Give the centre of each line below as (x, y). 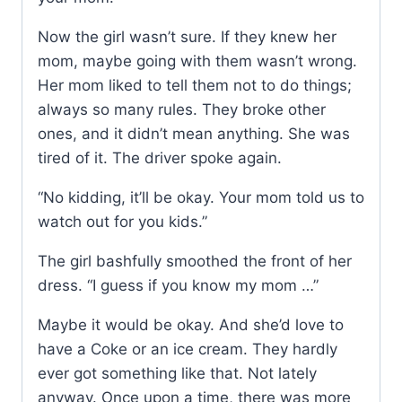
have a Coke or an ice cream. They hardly (188, 350)
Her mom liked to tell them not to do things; (195, 86)
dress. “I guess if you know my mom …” (178, 286)
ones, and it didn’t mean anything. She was (194, 134)
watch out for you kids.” (122, 222)
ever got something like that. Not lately (177, 374)
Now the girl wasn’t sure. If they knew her (187, 37)
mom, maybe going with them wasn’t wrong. (197, 61)
